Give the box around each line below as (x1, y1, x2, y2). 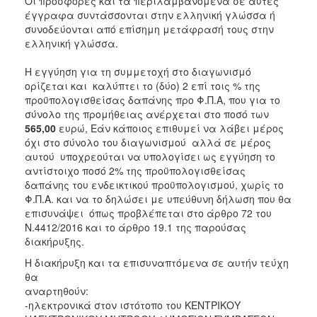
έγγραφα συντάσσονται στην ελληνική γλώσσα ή (25, 7, 275, 22)
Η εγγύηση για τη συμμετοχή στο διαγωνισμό (25, 64, 251, 79)
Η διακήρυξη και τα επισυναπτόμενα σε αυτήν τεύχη (25, 255, 289, 270)
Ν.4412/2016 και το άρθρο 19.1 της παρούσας (25, 219, 246, 234)
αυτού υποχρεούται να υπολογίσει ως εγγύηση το (25, 149, 275, 163)
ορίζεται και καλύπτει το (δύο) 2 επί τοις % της (25, 78, 260, 93)
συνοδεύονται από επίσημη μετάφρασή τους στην (25, 21, 274, 36)
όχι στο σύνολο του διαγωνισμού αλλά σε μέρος (25, 134, 271, 149)
